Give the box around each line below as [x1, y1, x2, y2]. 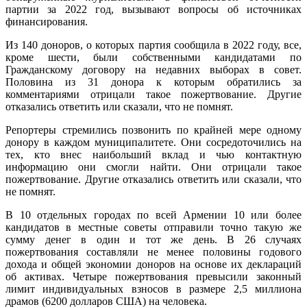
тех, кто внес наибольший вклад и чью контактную [5, 148, 302, 160]
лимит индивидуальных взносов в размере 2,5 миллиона [5, 282, 302, 295]
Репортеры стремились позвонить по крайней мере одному [5, 123, 302, 136]
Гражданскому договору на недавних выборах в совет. [5, 63, 302, 75]
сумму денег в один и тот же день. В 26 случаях [5, 233, 302, 245]
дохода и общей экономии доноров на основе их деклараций [5, 258, 302, 270]
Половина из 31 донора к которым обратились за [5, 75, 302, 88]
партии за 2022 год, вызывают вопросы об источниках [5, 3, 302, 15]
